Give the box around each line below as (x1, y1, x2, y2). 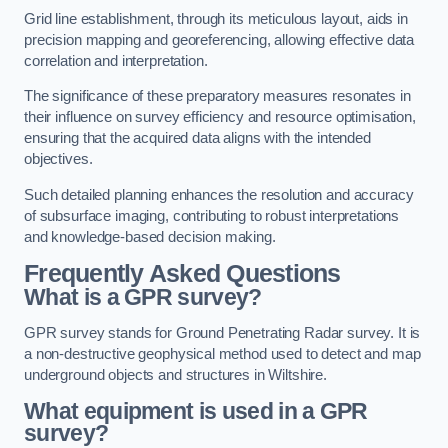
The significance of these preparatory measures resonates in (24, 88, 411, 105)
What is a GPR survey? (24, 284, 262, 311)
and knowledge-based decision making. (24, 228, 276, 245)
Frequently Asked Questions (24, 260, 341, 288)
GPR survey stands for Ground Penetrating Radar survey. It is (24, 324, 421, 341)
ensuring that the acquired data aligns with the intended (24, 130, 371, 147)
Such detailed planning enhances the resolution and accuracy (24, 186, 414, 203)
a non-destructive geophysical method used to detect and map (24, 345, 421, 362)
